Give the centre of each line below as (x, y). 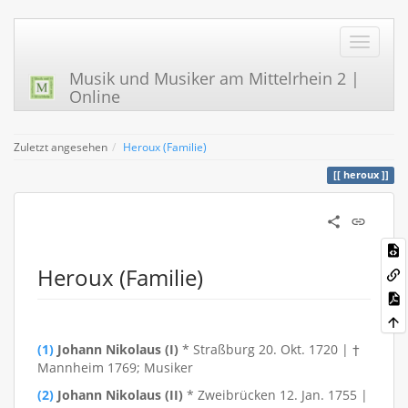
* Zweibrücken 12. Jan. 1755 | (275, 395)
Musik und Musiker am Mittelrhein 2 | (214, 78)
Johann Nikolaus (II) (120, 395)
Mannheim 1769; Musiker (115, 367)
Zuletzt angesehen (61, 147)
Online (95, 97)
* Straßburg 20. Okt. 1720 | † (269, 349)
